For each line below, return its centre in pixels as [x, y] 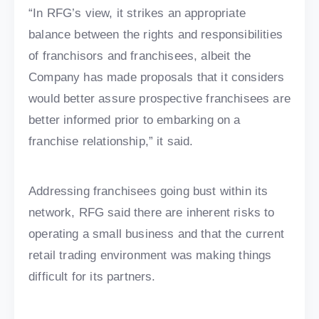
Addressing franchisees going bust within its [148, 192]
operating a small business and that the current [156, 234]
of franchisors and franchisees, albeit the [140, 56]
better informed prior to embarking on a [135, 120]
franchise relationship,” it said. [111, 142]
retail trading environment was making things [150, 256]
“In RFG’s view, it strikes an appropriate [137, 14]
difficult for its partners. [92, 277]
